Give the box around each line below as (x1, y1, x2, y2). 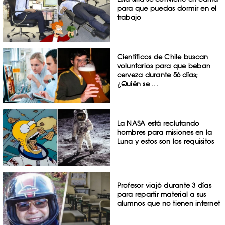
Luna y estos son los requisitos (117, 137, 214, 146)
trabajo (117, 13, 142, 21)
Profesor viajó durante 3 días (117, 181, 211, 190)
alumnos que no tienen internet (117, 199, 220, 208)
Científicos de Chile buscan (117, 52, 208, 61)
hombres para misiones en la (117, 128, 212, 137)
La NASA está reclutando (117, 119, 200, 128)
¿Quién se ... (117, 79, 158, 88)
